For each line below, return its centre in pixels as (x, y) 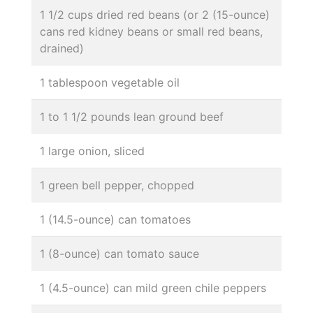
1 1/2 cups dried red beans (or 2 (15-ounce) (155, 14)
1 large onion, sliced (92, 151)
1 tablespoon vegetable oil (110, 82)
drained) (62, 48)
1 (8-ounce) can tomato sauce (119, 253)
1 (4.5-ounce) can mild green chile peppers (153, 287)
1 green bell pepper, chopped (117, 185)
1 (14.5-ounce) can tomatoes (115, 219)
